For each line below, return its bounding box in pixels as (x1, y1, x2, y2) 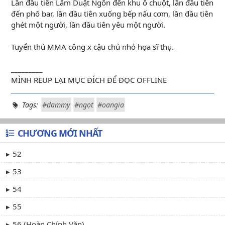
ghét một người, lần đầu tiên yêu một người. (11, 20, 165, 30)
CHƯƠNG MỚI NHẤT (18, 127, 102, 139)
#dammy (42, 100, 70, 109)
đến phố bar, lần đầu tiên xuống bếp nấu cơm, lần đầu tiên (11, 9, 213, 19)
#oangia (97, 100, 124, 109)
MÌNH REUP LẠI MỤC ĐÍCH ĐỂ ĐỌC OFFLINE (11, 75, 167, 85)
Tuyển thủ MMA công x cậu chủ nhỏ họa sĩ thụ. (11, 42, 174, 52)
